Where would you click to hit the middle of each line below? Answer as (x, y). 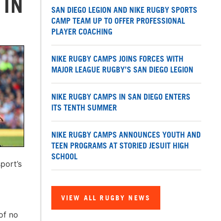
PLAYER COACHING (82, 32)
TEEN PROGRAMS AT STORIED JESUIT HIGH (120, 146)
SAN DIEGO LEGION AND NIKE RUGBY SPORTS (124, 10)
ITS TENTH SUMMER (84, 108)
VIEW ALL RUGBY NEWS (106, 198)
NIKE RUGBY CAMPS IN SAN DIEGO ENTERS (121, 97)
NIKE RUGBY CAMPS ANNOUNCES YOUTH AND (126, 135)
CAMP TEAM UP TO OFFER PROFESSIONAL (118, 21)
